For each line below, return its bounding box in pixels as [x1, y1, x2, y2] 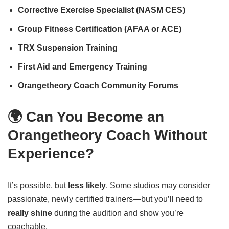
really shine [8, 209, 52, 217]
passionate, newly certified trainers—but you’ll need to [8, 195, 203, 203]
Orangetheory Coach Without [8, 127, 207, 143]
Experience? [8, 146, 94, 162]
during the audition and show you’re [52, 209, 184, 217]
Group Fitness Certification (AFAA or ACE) [18, 25, 181, 33]
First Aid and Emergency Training [18, 62, 147, 71]
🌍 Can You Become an [8, 109, 164, 125]
